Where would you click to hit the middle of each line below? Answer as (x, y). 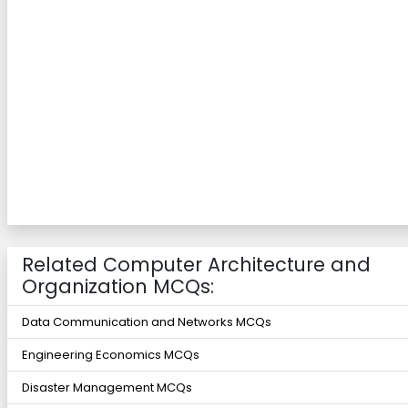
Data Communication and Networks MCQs (147, 322)
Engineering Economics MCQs (111, 355)
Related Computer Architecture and (196, 265)
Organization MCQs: (118, 286)
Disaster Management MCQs (107, 388)
